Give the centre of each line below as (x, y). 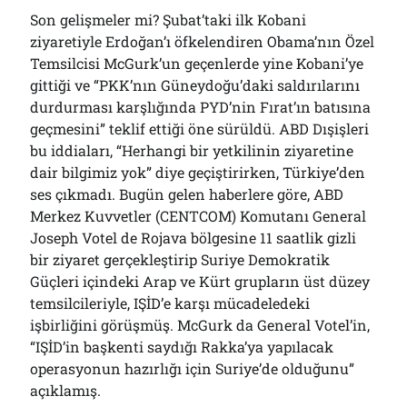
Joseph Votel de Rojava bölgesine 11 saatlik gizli (194, 238)
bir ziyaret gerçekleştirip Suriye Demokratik (180, 259)
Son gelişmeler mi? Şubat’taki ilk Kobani (169, 20)
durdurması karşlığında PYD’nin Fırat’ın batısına (201, 107)
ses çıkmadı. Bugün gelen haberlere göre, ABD (187, 194)
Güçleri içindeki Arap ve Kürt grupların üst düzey (200, 281)
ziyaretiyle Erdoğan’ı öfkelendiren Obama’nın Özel (203, 41)
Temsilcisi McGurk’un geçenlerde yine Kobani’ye (197, 63)
